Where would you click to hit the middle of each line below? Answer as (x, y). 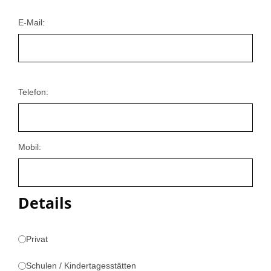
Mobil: (30, 147)
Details (45, 203)
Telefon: (33, 92)
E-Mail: (31, 22)
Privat (37, 239)
